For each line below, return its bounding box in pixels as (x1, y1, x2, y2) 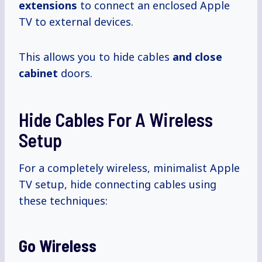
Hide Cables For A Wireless (19, 108, 213, 131)
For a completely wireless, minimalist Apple (19, 161, 240, 175)
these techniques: (19, 194, 108, 208)
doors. (58, 66, 92, 81)
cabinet (19, 66, 58, 81)
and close (173, 50, 222, 64)
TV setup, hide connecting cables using (19, 177, 216, 192)
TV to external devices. (19, 15, 133, 29)
